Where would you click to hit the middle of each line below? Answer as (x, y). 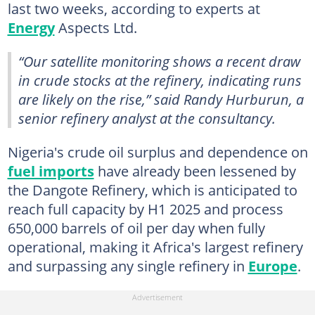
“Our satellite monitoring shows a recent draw (159, 61)
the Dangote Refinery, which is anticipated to (152, 189)
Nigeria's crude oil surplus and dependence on (157, 152)
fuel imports (51, 171)
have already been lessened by (195, 171)
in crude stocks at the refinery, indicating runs (160, 80)
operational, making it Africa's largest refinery (155, 246)
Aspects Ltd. (96, 27)
